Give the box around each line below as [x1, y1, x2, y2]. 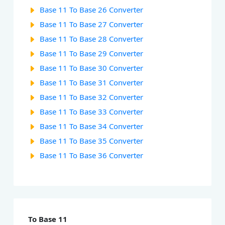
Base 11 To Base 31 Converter [40, 77, 144, 88]
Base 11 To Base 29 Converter [40, 48, 144, 59]
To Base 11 [28, 213, 68, 224]
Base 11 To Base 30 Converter [40, 63, 144, 73]
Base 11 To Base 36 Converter [40, 150, 144, 161]
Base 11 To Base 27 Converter [40, 19, 144, 30]
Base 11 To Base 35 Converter [40, 136, 144, 146]
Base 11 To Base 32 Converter [40, 92, 144, 102]
